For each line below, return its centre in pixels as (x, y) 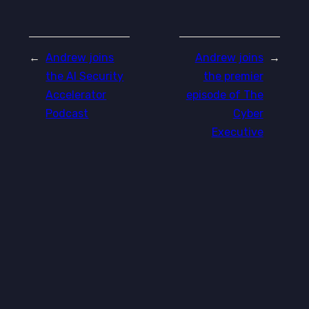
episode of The (225, 94)
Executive (237, 132)
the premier (233, 76)
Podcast (67, 113)
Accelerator (76, 94)
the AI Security (85, 76)
